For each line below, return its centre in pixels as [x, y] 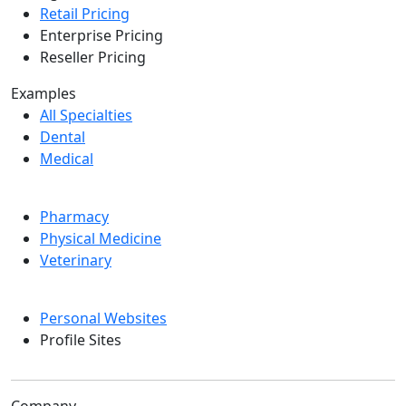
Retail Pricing [85, 14]
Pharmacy [74, 217]
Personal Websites [103, 318]
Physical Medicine [101, 238]
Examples [43, 93]
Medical [67, 159]
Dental [63, 137]
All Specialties [86, 115]
